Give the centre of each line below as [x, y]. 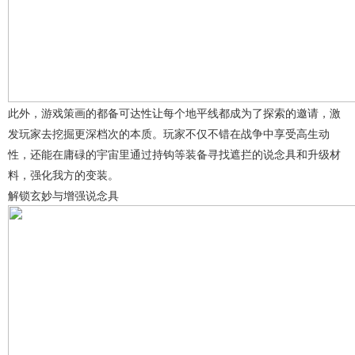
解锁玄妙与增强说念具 [63, 195]
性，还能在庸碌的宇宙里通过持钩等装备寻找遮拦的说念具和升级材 [174, 154]
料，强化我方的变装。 [63, 175]
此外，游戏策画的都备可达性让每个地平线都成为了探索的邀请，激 [174, 113]
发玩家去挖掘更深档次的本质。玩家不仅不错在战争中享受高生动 [169, 134]
